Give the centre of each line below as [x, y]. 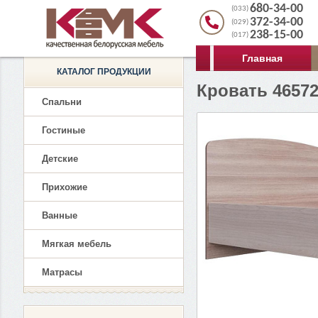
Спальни [62, 102]
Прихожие [65, 187]
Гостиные [64, 130]
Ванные [60, 215]
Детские [60, 159]
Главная [262, 58]
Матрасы [62, 272]
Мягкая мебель [77, 244]
